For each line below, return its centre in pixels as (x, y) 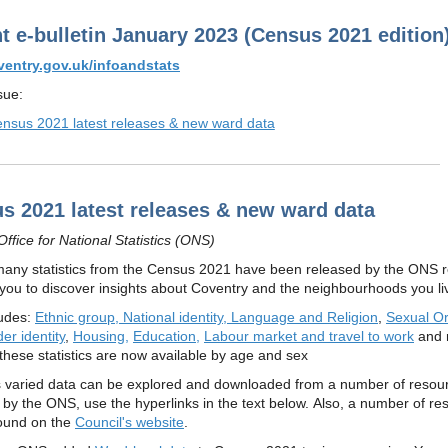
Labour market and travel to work (309, 336)
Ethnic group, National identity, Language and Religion (206, 317)
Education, (166, 336)
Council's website (129, 422)
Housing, (101, 336)
